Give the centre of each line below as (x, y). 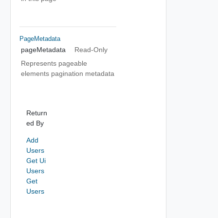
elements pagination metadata (68, 73)
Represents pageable (54, 63)
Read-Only (91, 50)
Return (36, 113)
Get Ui (36, 160)
